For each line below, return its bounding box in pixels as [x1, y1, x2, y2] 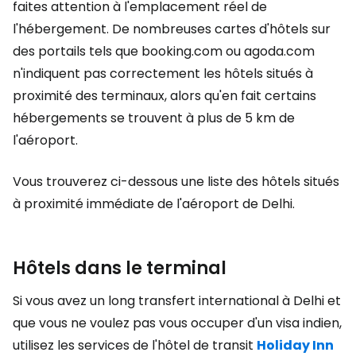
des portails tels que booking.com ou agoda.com [13, 42, 315, 60]
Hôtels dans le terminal [13, 256, 226, 281]
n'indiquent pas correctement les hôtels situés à [13, 64, 313, 83]
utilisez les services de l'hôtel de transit [13, 336, 257, 354]
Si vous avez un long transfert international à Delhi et [13, 292, 341, 310]
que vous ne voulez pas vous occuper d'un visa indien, [13, 314, 342, 332]
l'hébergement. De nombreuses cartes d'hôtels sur [13, 20, 331, 38]
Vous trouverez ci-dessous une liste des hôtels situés [13, 172, 339, 191]
